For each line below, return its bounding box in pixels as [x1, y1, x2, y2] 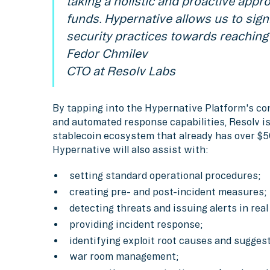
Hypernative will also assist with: [52, 144, 209, 155]
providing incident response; [69, 218, 203, 230]
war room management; [69, 251, 179, 262]
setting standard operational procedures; [69, 169, 261, 181]
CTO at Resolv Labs [66, 64, 175, 78]
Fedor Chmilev [66, 46, 148, 60]
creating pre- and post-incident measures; [69, 186, 267, 197]
